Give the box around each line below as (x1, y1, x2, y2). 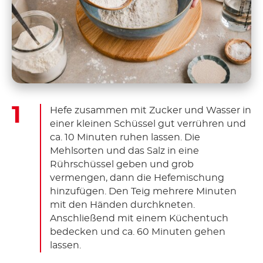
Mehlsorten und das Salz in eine (50, 146, 199, 156)
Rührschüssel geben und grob (50, 159, 194, 169)
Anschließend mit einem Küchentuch (50, 213, 228, 223)
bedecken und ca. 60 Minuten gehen (50, 227, 225, 237)
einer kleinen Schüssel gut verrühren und (50, 119, 246, 129)
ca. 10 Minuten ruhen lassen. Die (50, 132, 200, 142)
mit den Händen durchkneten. (50, 200, 195, 210)
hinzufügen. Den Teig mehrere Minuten (50, 186, 237, 196)
